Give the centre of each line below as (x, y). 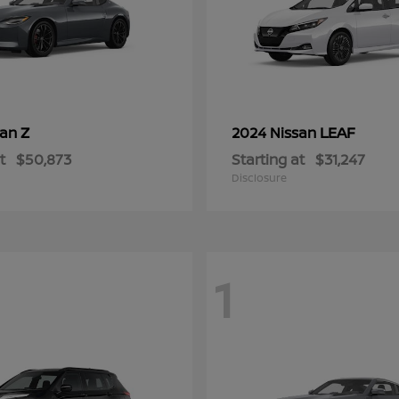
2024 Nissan (276, 133)
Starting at (268, 160)
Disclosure (259, 178)
